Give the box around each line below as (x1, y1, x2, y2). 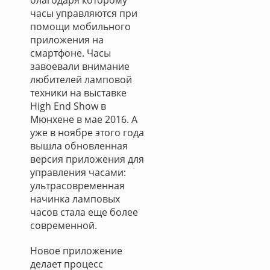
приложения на (30, 33, 104, 46)
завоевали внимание (30, 60, 130, 73)
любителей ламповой (30, 73, 132, 86)
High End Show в (30, 99, 106, 113)
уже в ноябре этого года (30, 126, 144, 139)
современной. (30, 219, 97, 232)
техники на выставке (30, 86, 127, 99)
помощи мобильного (30, 20, 131, 33)
